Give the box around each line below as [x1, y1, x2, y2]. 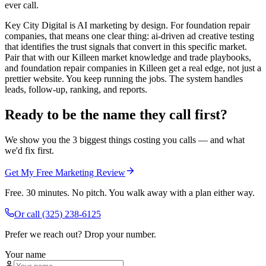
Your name [5, 249, 46, 259]
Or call [14, 208, 42, 219]
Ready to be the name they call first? [5, 106, 227, 122]
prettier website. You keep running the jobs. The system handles [5, 74, 243, 84]
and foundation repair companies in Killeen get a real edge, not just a [5, 63, 261, 74]
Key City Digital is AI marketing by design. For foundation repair [5, 20, 250, 31]
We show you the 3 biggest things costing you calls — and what [5, 134, 245, 145]
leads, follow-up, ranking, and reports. [5, 84, 147, 95]
